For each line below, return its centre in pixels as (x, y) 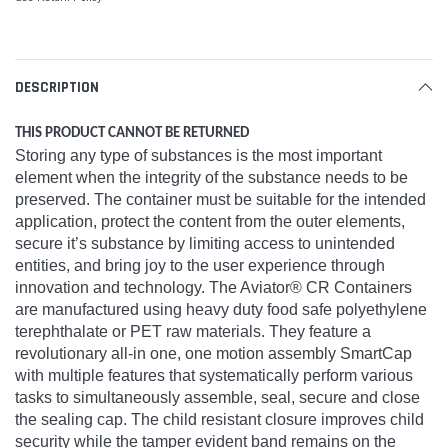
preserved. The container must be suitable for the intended (220, 199)
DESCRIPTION (57, 87)
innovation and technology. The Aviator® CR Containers (213, 287)
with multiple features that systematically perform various (214, 375)
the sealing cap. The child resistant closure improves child (219, 419)
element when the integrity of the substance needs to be (211, 177)
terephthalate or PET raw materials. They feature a (193, 331)
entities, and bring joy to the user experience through (200, 265)
